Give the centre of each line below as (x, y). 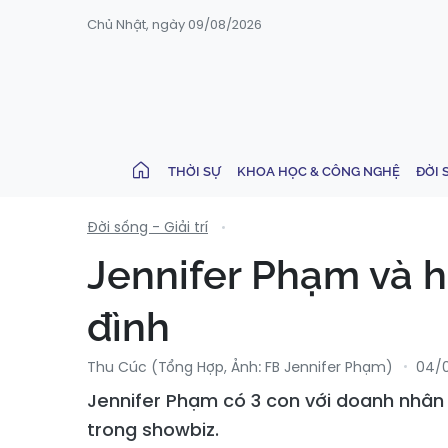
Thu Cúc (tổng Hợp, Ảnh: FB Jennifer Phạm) (240, 367)
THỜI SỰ (194, 171)
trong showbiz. (153, 429)
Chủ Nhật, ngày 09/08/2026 (174, 24)
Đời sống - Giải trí (147, 227)
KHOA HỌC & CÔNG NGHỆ (318, 171)
